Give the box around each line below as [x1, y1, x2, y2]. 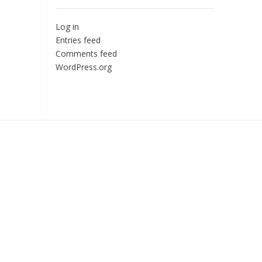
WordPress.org [55, 61, 112, 73]
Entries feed [55, 35, 101, 46]
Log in [55, 21, 79, 32]
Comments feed [55, 48, 117, 59]
